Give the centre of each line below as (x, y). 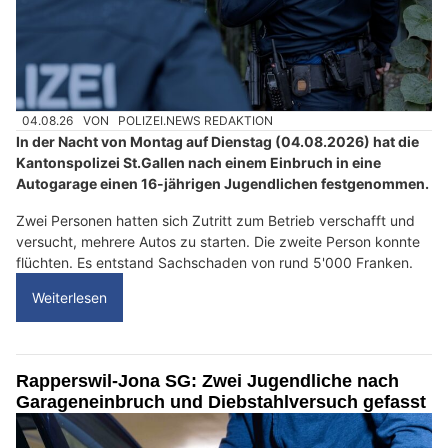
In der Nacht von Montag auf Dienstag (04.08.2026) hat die (217, 142)
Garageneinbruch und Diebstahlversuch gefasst (221, 402)
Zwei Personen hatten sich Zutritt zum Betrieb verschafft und (215, 221)
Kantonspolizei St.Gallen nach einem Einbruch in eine (198, 163)
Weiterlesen (69, 298)
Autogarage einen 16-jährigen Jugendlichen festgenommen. (222, 184)
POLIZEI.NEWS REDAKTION (196, 121)
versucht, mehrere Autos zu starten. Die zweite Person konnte (218, 242)
